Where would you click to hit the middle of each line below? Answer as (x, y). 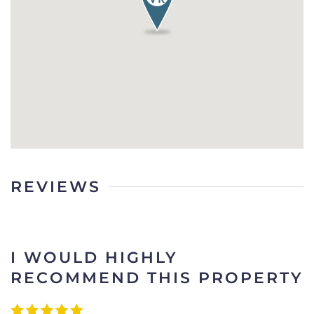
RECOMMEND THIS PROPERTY (157, 278)
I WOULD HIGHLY (94, 257)
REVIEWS (56, 186)
